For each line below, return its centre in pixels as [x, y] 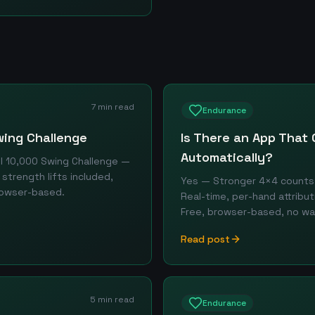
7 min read [113, 107]
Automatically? [227, 157]
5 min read [112, 300]
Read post [205, 239]
